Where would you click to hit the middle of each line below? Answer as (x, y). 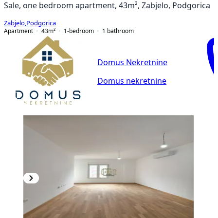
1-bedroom (79, 31)
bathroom (120, 31)
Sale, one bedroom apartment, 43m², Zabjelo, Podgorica (107, 5)
